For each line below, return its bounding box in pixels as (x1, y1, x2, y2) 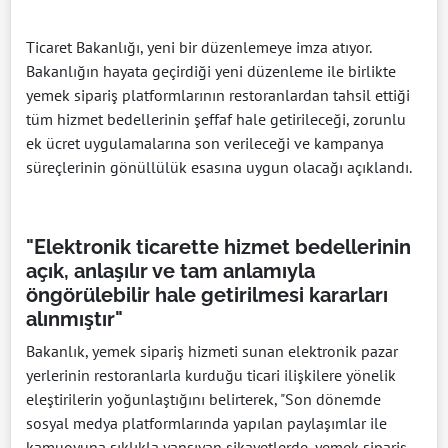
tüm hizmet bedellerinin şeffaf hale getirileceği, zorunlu (26, 109, 406, 130)
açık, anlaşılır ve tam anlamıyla (26, 259, 315, 284)
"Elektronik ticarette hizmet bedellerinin (26, 235, 411, 260)
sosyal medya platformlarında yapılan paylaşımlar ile (26, 413, 387, 434)
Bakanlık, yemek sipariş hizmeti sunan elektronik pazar (26, 341, 398, 362)
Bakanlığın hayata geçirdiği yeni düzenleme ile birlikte (26, 61, 396, 82)
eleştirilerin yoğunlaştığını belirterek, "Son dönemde (26, 389, 381, 410)
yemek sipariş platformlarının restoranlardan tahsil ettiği (26, 85, 410, 106)
